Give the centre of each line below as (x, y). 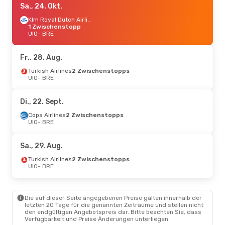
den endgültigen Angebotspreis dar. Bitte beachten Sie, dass (113, 212)
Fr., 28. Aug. (41, 57)
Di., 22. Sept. (42, 101)
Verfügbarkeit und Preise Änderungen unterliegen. (97, 219)
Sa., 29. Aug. (41, 146)
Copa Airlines (47, 115)
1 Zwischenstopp (54, 26)
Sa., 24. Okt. (41, 6)
